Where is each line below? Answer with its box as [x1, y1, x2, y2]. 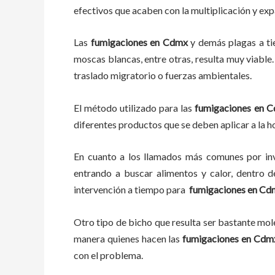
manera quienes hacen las [74, 232, 180, 244]
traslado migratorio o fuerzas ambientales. [74, 69, 252, 82]
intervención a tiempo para [74, 184, 189, 196]
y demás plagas [190, 36, 257, 48]
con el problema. [74, 249, 150, 261]
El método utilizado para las [74, 101, 193, 114]
